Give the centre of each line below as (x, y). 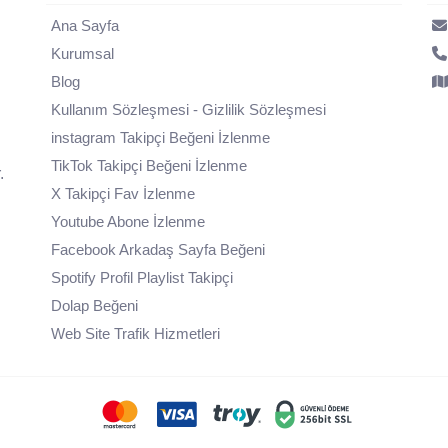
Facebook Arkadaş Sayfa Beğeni (158, 249)
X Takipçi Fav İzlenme (123, 193)
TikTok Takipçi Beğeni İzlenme (149, 165)
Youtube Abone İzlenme (128, 221)
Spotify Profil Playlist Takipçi (142, 277)
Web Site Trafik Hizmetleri (136, 333)
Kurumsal (83, 53)
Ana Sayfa (85, 25)
